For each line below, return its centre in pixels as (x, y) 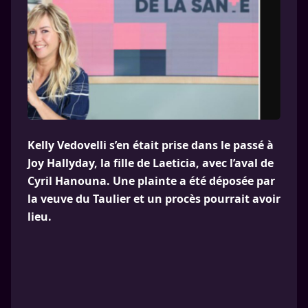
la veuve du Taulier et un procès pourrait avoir (154, 199)
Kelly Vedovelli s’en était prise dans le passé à (151, 145)
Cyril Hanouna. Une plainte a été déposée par (151, 181)
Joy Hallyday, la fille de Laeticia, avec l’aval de (151, 163)
